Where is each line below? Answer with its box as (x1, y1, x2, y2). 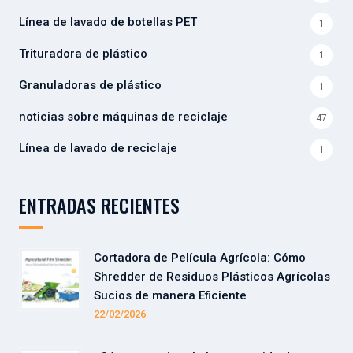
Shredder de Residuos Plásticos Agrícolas (94, 269, 330, 284)
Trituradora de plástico (19, 46, 147, 61)
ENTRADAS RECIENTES (19, 190, 180, 219)
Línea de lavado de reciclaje (19, 140, 177, 155)
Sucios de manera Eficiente (94, 288, 247, 303)
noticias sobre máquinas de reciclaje (19, 109, 228, 124)
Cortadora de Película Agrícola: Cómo (94, 250, 306, 265)
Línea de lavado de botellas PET (19, 14, 197, 29)
